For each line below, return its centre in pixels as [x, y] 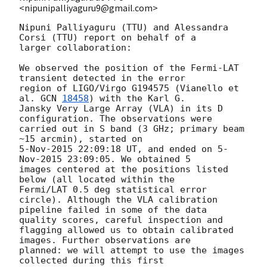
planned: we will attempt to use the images [132, 250]
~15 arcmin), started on [81, 139]
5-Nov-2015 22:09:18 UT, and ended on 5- [124, 149]
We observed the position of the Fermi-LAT [129, 68]
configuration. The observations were [116, 118]
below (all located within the [97, 179]
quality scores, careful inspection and [121, 220]
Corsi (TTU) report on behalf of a [108, 37]
